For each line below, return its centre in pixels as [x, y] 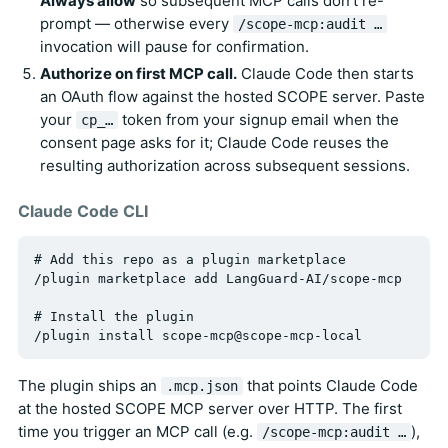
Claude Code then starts [325, 74]
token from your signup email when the [258, 120]
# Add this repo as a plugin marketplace [190, 260]
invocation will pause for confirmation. [174, 47]
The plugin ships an [89, 386]
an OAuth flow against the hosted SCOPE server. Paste [232, 97]
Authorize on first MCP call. [138, 74]
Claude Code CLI [83, 211]
